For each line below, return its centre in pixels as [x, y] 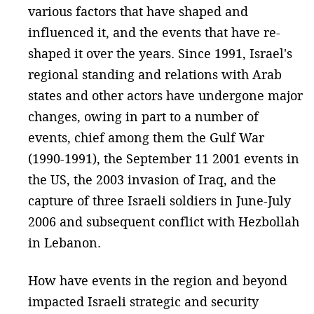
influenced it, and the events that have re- [154, 32]
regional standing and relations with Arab [155, 74]
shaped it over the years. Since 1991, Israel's [160, 53]
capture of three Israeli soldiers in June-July [159, 200]
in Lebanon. [64, 243]
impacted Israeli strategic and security [143, 301]
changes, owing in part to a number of [143, 116]
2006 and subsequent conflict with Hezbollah [164, 221]
